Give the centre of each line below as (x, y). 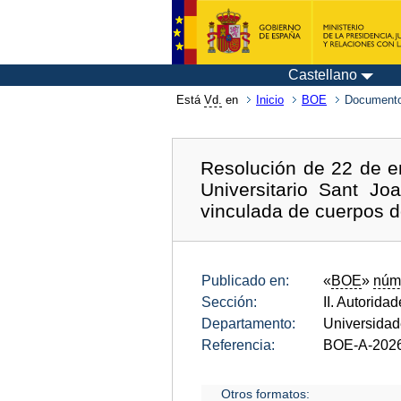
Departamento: (248, 323)
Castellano (323, 75)
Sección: (229, 302)
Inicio (270, 100)
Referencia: (238, 345)
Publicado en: (245, 280)
